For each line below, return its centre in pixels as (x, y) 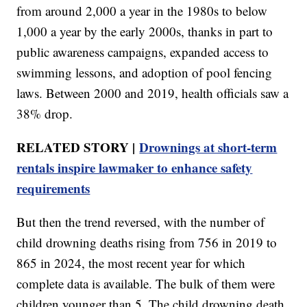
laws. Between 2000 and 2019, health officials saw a (153, 93)
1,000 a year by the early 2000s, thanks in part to (145, 32)
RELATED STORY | (78, 147)
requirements (53, 188)
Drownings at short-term (208, 147)
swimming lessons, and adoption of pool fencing (145, 73)
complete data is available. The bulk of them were (146, 284)
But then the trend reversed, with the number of (141, 222)
